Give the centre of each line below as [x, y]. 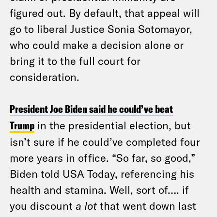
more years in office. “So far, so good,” [102, 157]
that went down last [147, 205]
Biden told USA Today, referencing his [102, 173]
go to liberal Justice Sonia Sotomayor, [101, 29]
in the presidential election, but [113, 125]
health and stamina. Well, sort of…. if [99, 189]
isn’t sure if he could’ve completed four [105, 141]
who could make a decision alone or [97, 45]
